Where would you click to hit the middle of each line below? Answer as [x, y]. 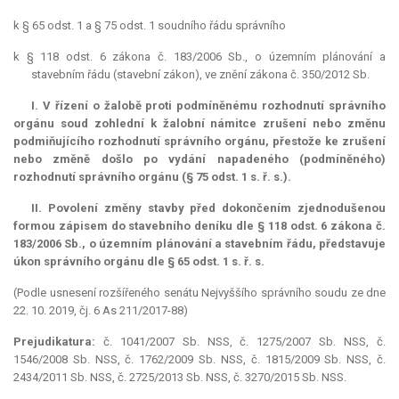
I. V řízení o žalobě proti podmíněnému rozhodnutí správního [208, 106]
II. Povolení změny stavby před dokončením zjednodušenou [208, 208]
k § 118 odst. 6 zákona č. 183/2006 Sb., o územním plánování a [199, 57]
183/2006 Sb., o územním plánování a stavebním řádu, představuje [199, 244]
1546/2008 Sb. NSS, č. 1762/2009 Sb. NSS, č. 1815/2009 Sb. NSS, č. [199, 360]
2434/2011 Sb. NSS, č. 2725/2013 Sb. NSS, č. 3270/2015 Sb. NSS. [180, 378]
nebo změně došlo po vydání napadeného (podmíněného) [199, 159]
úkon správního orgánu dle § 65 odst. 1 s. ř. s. [139, 262]
